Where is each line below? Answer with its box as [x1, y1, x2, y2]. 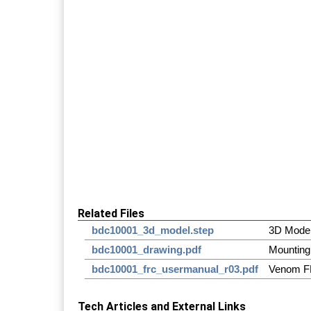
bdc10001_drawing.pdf [92, 243, 201, 255]
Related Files [78, 206, 144, 220]
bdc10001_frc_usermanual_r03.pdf [92, 262, 258, 275]
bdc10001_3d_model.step [92, 224, 214, 236]
